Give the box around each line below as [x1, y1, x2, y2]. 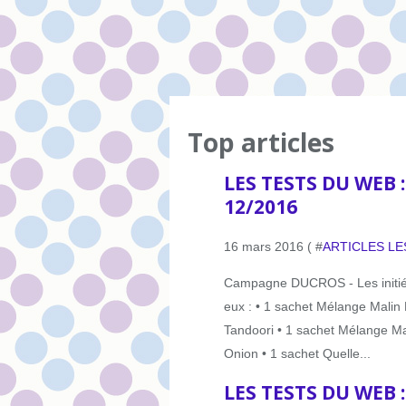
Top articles [188, 125, 334, 160]
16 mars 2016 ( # [224, 238, 323, 254]
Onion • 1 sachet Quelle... [224, 345, 371, 361]
